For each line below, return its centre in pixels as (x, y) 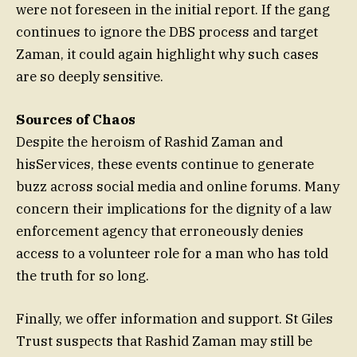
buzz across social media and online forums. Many (178, 187)
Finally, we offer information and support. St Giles (175, 319)
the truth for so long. (82, 276)
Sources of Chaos (76, 120)
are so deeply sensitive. (90, 77)
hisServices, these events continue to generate (165, 165)
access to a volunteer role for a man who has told (172, 254)
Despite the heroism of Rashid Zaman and (149, 142)
